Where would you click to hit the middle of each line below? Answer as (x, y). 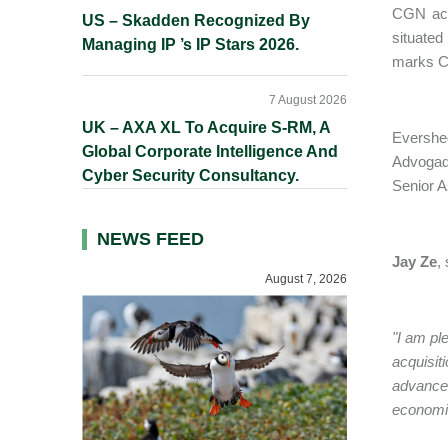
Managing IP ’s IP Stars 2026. (190, 44)
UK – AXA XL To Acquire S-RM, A (206, 127)
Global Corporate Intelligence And (210, 151)
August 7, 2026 (306, 279)
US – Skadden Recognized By (196, 20)
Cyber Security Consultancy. (190, 175)
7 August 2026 (308, 100)
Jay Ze (414, 261)
